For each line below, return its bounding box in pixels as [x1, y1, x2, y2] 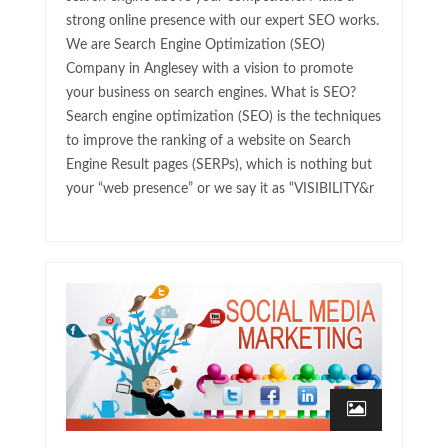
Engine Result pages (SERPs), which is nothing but [66, 158, 372, 173]
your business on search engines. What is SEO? [66, 86, 356, 101]
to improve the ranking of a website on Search [66, 134, 351, 149]
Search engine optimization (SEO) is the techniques [66, 110, 381, 125]
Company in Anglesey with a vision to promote [66, 62, 353, 77]
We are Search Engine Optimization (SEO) [66, 38, 325, 53]
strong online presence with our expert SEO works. [66, 14, 379, 29]
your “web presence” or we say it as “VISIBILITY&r [66, 182, 374, 197]
